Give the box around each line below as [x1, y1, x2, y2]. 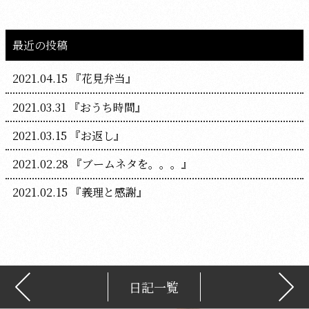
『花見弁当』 [67, 70, 137, 87]
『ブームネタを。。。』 [68, 155, 192, 172]
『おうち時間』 [66, 99, 146, 115]
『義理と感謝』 [67, 184, 148, 201]
